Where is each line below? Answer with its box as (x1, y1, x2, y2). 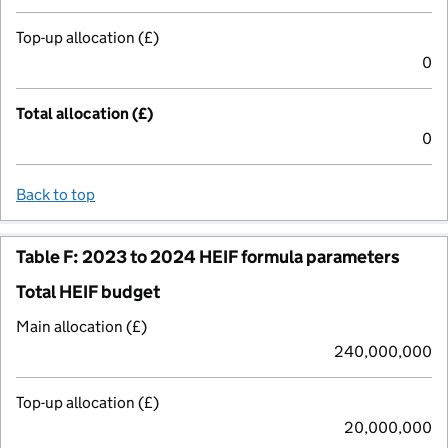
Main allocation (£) (16, 316, 147, 336)
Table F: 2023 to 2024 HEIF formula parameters (16, 245, 400, 268)
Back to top (16, 184, 95, 204)
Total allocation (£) (16, 103, 153, 123)
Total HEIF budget (16, 280, 160, 303)
